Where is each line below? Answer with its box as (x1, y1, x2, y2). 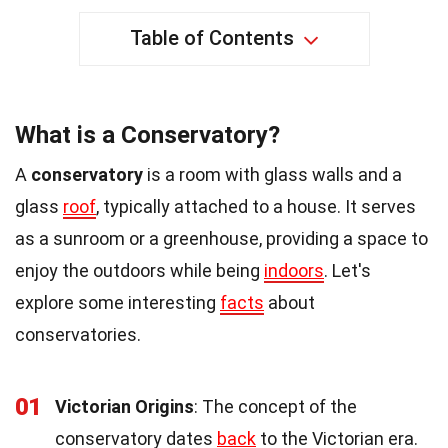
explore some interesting (15, 292, 220, 314)
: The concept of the (194, 396, 357, 418)
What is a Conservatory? (15, 121, 280, 150)
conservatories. (15, 324, 141, 346)
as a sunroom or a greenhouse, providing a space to (15, 228, 428, 250)
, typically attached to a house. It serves (96, 196, 416, 218)
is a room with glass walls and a (143, 164, 402, 186)
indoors (264, 260, 324, 282)
